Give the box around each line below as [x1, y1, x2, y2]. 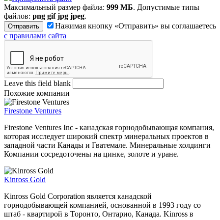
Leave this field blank [4, 79, 73, 87]
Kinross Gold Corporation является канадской [4, 192, 152, 200]
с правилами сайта [4, 31, 66, 40]
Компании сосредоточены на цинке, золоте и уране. [4, 149, 179, 158]
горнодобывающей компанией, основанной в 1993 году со [4, 200, 201, 209]
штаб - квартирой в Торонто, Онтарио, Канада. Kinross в [4, 209, 193, 218]
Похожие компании [4, 88, 70, 97]
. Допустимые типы [133, 2, 199, 11]
